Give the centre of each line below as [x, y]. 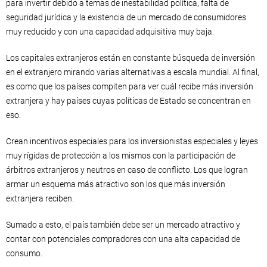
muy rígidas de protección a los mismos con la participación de [121, 155]
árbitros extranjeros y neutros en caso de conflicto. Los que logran [127, 170]
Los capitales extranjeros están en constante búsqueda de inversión [131, 58]
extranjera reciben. [40, 198]
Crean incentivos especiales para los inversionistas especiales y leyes [132, 141]
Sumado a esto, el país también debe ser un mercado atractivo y [123, 224]
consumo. [24, 253]
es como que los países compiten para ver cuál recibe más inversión [130, 86]
